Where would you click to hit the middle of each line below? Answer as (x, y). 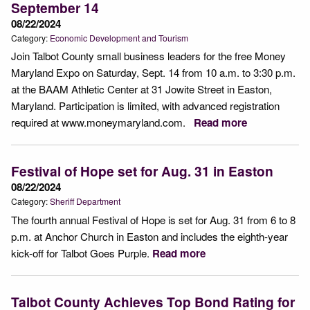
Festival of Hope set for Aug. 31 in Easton (142, 171)
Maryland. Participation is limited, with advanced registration (145, 106)
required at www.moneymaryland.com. (102, 122)
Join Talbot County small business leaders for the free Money (148, 56)
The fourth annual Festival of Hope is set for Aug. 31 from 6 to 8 (153, 220)
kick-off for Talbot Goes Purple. (82, 253)
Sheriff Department (85, 201)
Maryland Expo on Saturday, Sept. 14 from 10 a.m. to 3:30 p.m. (153, 73)
